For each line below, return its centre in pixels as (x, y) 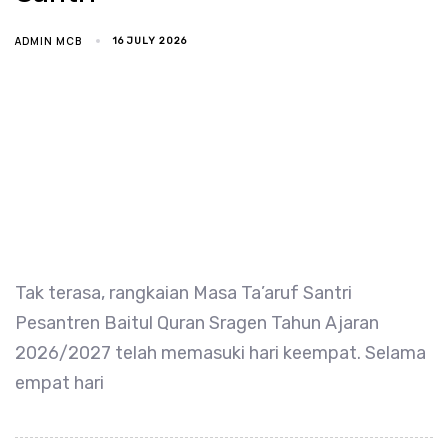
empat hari (59, 383)
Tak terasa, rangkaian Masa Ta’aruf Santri (183, 293)
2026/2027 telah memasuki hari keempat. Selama (220, 353)
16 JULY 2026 (150, 41)
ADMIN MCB (48, 41)
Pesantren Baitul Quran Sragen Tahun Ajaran (197, 323)
